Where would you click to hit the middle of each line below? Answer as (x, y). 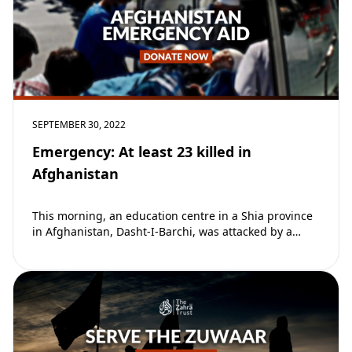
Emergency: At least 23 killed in (142, 151)
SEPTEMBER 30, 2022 (79, 124)
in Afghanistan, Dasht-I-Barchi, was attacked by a (162, 231)
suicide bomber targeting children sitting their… (159, 247)
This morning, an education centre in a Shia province (172, 215)
